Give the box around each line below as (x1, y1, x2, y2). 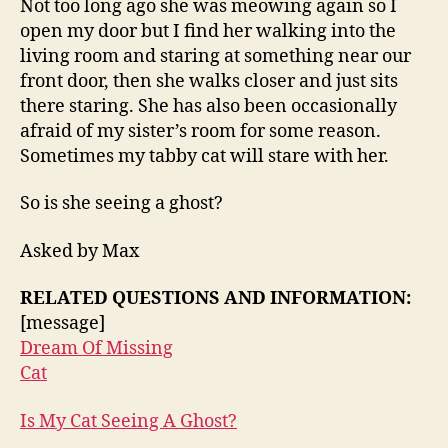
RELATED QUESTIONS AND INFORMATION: (20, 287, 411, 311)
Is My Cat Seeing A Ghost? (20, 409, 237, 433)
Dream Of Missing (20, 337, 173, 361)
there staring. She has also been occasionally (20, 94, 397, 118)
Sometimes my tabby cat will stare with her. (20, 144, 389, 168)
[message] (20, 312, 105, 336)
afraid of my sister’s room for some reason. (20, 119, 381, 143)
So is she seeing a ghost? (20, 192, 223, 216)
